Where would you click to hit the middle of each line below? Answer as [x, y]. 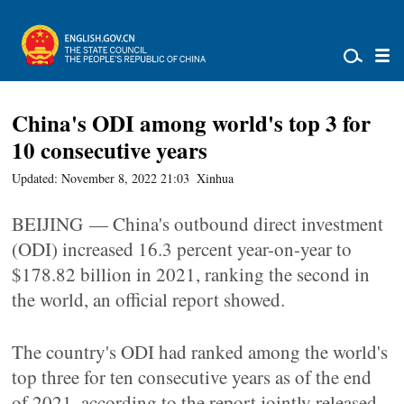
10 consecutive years [110, 150]
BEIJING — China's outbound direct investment [198, 224]
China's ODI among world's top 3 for [192, 123]
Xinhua [216, 178]
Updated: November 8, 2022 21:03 [101, 178]
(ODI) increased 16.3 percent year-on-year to [182, 249]
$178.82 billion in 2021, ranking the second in [191, 274]
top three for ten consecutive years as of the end [192, 377]
